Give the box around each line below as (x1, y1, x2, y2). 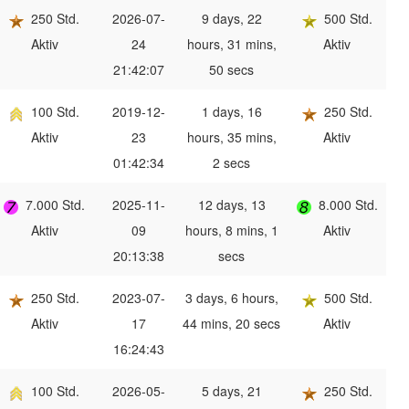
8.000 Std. (318, 195, 378, 215)
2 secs (213, 153, 250, 173)
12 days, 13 (197, 195, 266, 215)
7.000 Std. (26, 195, 85, 215)
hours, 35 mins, (186, 128, 277, 147)
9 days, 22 (201, 9, 262, 28)
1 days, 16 (201, 102, 262, 121)
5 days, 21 (201, 382, 262, 401)
